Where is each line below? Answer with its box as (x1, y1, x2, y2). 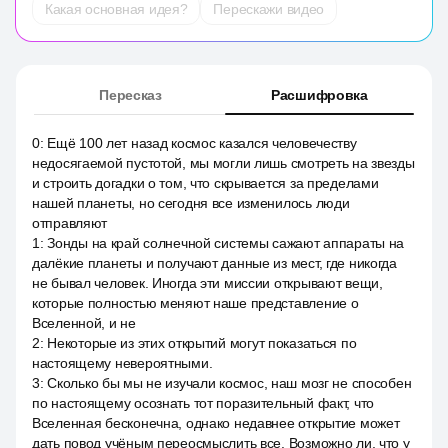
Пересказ (99, 87, 162, 103)
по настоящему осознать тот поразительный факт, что (32, 395, 375, 411)
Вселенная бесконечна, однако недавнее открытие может (32, 415, 400, 431)
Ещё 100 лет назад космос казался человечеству (47, 135, 357, 151)
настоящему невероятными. (32, 355, 213, 371)
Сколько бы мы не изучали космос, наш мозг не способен (47, 375, 412, 391)
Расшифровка (271, 87, 368, 103)
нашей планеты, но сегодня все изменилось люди (32, 195, 350, 211)
